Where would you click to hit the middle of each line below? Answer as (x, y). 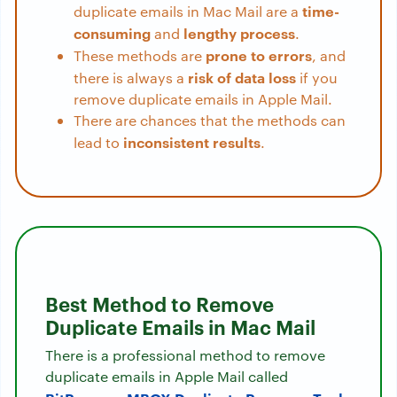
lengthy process (239, 33)
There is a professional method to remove (185, 355)
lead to (97, 143)
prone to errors (257, 55)
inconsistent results (190, 142)
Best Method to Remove (160, 304)
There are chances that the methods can (210, 121)
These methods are (138, 56)
